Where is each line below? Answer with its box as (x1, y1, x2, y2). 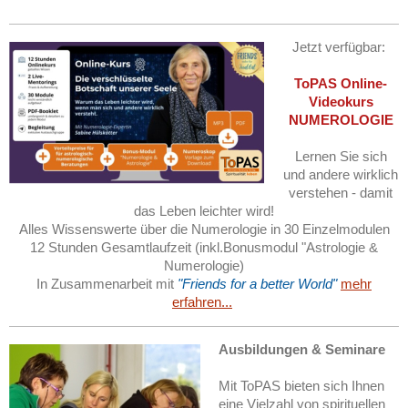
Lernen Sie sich (294, 148, 387, 164)
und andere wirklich (283, 166, 398, 182)
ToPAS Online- (294, 75, 387, 91)
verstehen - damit (289, 184, 393, 200)
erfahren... (172, 293, 232, 310)
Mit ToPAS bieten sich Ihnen (219, 377, 384, 393)
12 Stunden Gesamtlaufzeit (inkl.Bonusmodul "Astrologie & (30, 239, 378, 255)
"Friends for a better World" (178, 275, 337, 291)
